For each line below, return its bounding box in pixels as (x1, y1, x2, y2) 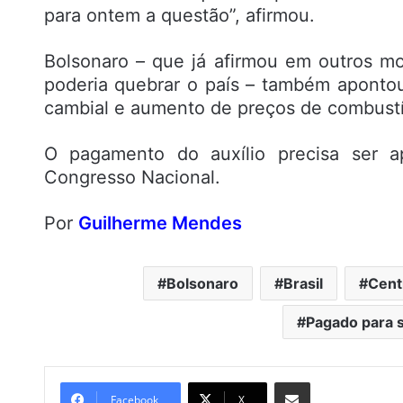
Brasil (282, 274, 323, 293)
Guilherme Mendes (77, 212, 242, 235)
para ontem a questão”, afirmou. (43, 4, 315, 27)
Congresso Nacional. (43, 166, 220, 189)
